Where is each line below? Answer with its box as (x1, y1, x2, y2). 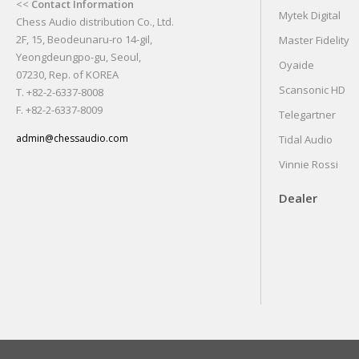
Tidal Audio (279, 132, 333, 147)
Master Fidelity (279, 33, 349, 47)
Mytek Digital (279, 8, 341, 22)
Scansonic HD (279, 83, 345, 97)
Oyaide (279, 58, 314, 72)
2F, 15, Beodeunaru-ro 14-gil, (16, 32, 152, 46)
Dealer (279, 190, 317, 206)
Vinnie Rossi (279, 157, 338, 171)
